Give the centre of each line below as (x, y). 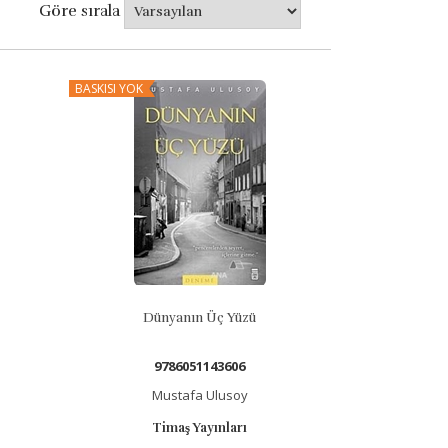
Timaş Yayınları (200, 428)
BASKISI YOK (108, 88)
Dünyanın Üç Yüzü (200, 318)
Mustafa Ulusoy (199, 395)
